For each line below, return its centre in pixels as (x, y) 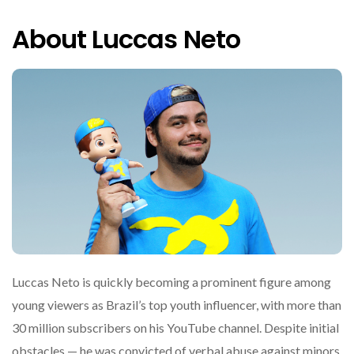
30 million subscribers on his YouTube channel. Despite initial (175, 327)
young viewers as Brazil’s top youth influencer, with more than (177, 304)
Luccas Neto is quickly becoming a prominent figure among (171, 281)
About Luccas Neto (126, 40)
